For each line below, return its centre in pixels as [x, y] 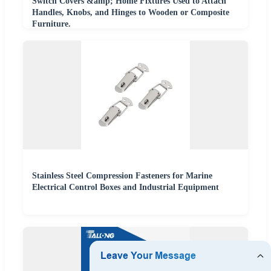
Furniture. [51, 24]
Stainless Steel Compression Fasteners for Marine [122, 175]
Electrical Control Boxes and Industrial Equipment [126, 187]
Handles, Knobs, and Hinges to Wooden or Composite [131, 12]
